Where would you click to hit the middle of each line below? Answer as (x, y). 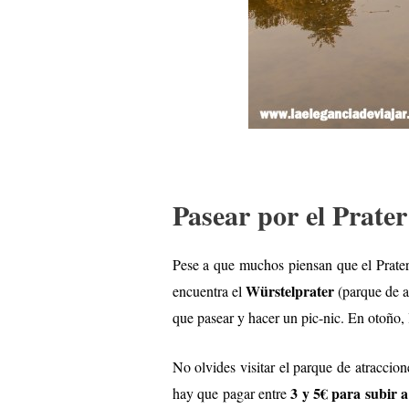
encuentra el (209, 290)
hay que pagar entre (231, 393)
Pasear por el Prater (289, 214)
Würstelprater (290, 290)
